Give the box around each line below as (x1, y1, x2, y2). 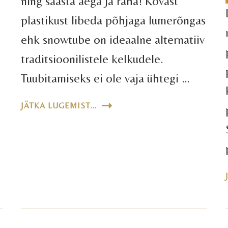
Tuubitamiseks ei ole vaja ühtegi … (21, 71, 190, 85)
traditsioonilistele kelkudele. (21, 52, 164, 66)
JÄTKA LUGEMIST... (21, 101, 97, 111)
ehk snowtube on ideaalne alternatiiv (21, 33, 205, 47)
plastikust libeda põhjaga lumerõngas (21, 13, 206, 27)
